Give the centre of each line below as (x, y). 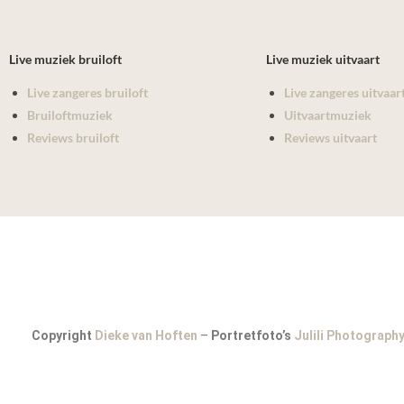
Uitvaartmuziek (328, 115)
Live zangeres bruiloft (87, 92)
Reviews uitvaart (331, 137)
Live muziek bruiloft (65, 59)
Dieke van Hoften (146, 335)
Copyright (63, 335)
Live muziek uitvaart (323, 59)
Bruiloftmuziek (70, 115)
